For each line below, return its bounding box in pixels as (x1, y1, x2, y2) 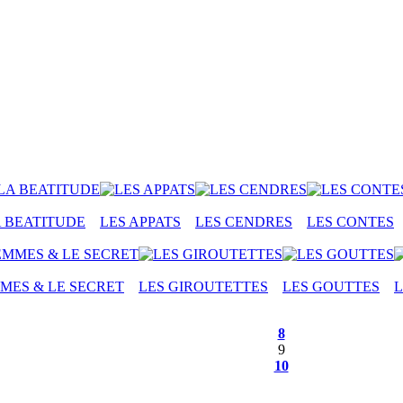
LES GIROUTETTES (139, 279, 268, 295)
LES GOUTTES (282, 279, 380, 295)
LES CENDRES (195, 214, 292, 230)
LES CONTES (307, 214, 394, 230)
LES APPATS (100, 214, 181, 230)
